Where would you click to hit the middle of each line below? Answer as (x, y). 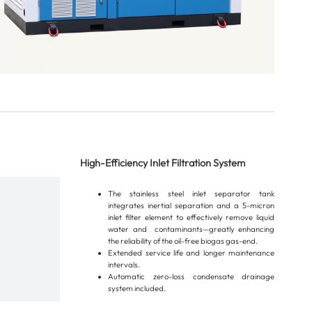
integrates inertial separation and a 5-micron (192, 206)
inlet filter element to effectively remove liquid (192, 218)
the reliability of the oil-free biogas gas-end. (183, 241)
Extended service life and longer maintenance (192, 253)
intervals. (124, 265)
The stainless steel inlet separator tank (192, 194)
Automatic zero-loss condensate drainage (192, 277)
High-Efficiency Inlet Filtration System (163, 163)
